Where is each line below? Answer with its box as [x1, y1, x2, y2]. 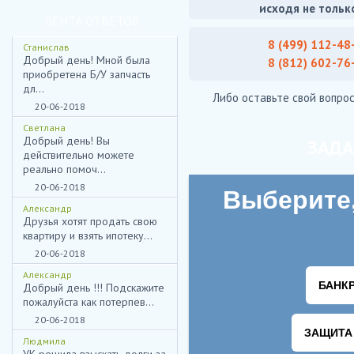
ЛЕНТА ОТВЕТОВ [44, 13, 140, 28]
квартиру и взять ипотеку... [23, 228, 153, 243]
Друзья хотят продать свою [23, 214, 157, 228]
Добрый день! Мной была [23, 53, 150, 67]
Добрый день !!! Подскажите [23, 281, 164, 295]
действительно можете [23, 148, 134, 162]
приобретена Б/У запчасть [23, 67, 150, 81]
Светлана [23, 122, 66, 134]
